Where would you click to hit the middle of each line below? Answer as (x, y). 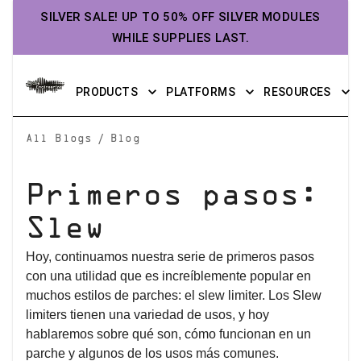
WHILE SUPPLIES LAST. (180, 38)
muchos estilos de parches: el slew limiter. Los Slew (174, 295)
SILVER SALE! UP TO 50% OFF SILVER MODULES (180, 17)
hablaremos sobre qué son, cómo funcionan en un (168, 334)
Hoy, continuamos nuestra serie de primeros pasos (170, 257)
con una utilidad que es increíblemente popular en (168, 276)
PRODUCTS (106, 92)
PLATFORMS (201, 92)
